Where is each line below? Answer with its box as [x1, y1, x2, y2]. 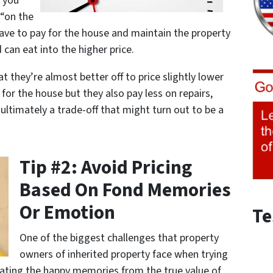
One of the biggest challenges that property [19, 230, 219, 246]
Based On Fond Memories [19, 176, 231, 204]
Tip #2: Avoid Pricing [19, 154, 192, 182]
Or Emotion [19, 199, 115, 227]
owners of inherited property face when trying [19, 246, 228, 262]
